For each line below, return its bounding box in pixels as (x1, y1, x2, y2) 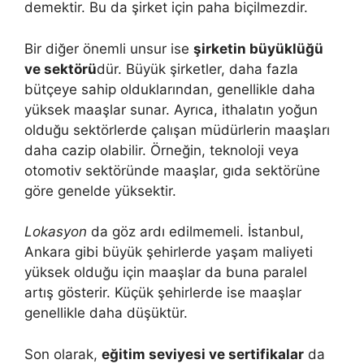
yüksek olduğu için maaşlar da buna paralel (24, 264, 307, 281)
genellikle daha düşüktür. (24, 305, 188, 322)
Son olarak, (24, 345, 102, 362)
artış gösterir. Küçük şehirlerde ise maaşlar (24, 284, 301, 301)
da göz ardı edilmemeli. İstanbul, (87, 223, 304, 240)
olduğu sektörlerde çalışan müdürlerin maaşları (24, 121, 330, 138)
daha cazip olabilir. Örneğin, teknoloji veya (24, 141, 299, 158)
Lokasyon (24, 223, 87, 240)
